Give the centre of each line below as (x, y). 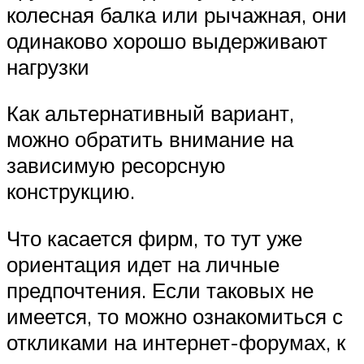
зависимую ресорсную (116, 165)
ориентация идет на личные (143, 264)
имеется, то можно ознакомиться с (175, 316)
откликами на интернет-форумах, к (176, 342)
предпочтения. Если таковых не (160, 290)
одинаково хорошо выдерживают (167, 40)
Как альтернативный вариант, (150, 113)
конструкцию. (71, 191)
